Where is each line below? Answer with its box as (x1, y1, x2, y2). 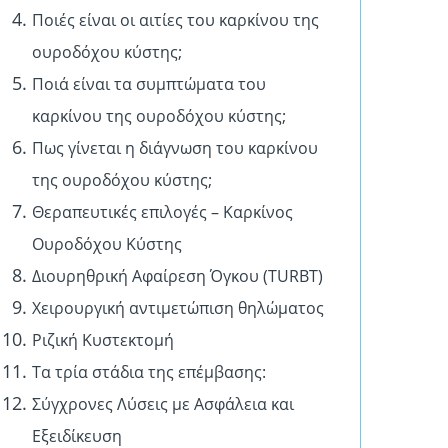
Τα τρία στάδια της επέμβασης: (32, 361, 266, 383)
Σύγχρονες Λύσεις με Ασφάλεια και (32, 393, 294, 415)
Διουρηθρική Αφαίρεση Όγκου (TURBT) (32, 265, 323, 287)
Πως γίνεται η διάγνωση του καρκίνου (32, 137, 318, 159)
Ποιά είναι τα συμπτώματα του (32, 73, 266, 95)
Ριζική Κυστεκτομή (32, 329, 174, 351)
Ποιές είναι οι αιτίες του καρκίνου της (32, 9, 319, 31)
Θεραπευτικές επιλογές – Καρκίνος (32, 201, 293, 223)
